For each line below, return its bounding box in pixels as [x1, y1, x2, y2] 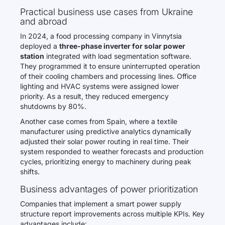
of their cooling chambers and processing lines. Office [20, 72, 196, 80]
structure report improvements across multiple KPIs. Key [20, 209, 204, 218]
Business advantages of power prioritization [20, 184, 198, 194]
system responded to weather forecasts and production [20, 147, 203, 156]
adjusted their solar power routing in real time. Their [20, 137, 189, 146]
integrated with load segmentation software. [44, 52, 191, 60]
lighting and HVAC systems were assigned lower [20, 82, 179, 90]
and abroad [20, 16, 67, 27]
